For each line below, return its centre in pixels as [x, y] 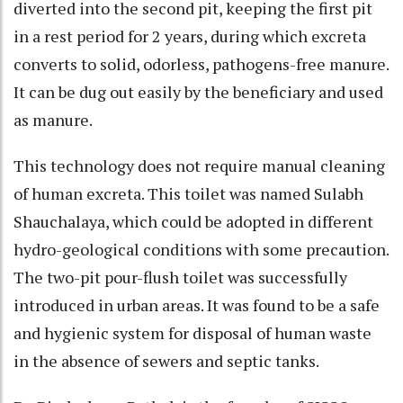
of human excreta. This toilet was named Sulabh [188, 193]
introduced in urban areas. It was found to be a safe [197, 304]
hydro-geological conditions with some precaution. [201, 249]
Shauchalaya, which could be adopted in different [193, 221]
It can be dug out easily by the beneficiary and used [198, 91]
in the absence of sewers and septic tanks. [166, 360]
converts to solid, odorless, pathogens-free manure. [201, 63]
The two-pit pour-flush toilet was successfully [180, 277]
